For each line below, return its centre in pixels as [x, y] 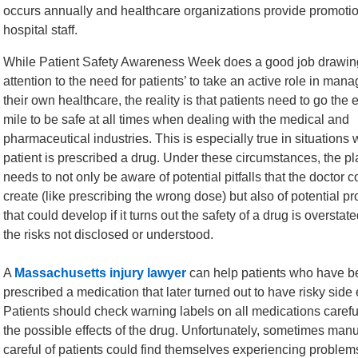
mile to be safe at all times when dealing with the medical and [176, 119]
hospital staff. [40, 30]
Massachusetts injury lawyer [100, 273]
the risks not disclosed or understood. [108, 235]
